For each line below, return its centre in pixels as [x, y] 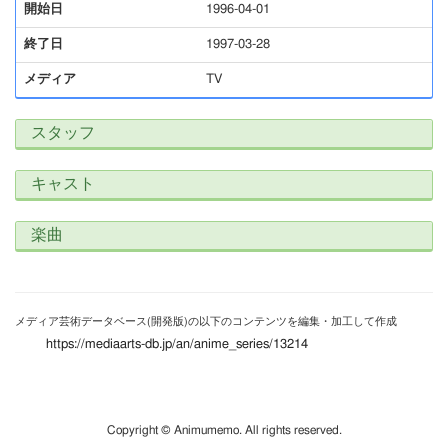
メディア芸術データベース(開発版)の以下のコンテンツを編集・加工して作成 [206, 321]
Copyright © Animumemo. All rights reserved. [224, 430]
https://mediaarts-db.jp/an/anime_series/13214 [177, 344]
